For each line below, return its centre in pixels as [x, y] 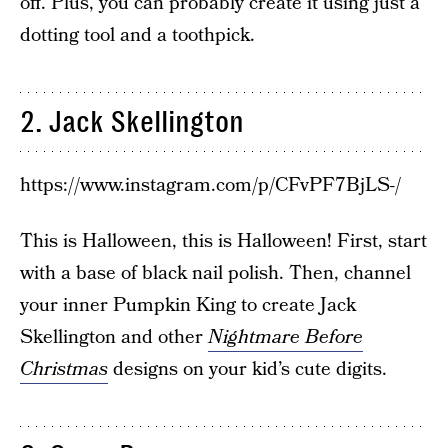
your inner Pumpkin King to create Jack [188, 305]
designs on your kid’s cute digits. [247, 369]
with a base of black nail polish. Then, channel [215, 273]
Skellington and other [114, 337]
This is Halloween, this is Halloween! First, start [223, 241]
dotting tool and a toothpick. [137, 35]
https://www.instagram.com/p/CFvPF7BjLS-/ [210, 185]
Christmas [64, 369]
